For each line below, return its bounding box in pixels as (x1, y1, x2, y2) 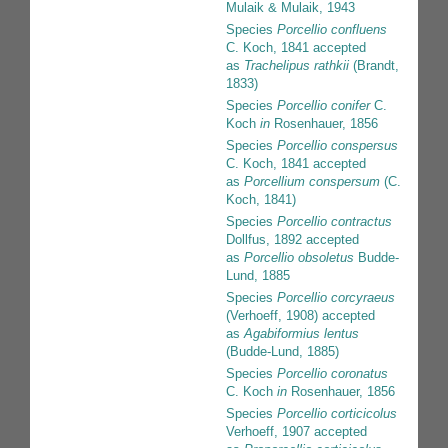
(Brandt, (349, 58, 399, 74)
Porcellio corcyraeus (277, 290, 395, 306)
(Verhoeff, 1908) (226, 308, 318, 324)
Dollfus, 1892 (226, 232, 302, 248)
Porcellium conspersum (244, 174, 380, 190)
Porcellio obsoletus (244, 250, 354, 266)
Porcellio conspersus (277, 138, 398, 154)
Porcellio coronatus (277, 366, 388, 382)
